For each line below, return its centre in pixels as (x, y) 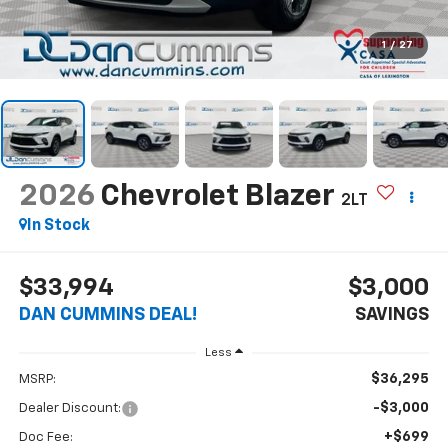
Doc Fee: (45, 438)
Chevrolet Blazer (217, 196)
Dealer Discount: (69, 409)
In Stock (58, 225)
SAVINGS (392, 315)
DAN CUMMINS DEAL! (107, 315)
